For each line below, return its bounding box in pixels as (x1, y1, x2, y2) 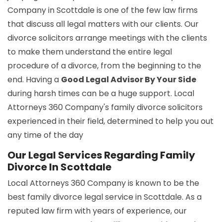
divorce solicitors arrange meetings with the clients (7, 32, 207, 44)
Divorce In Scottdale (7, 160, 111, 174)
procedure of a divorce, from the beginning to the (7, 60, 201, 72)
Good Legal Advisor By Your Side (61, 74, 196, 86)
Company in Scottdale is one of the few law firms (7, 4, 198, 16)
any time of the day (7, 129, 83, 141)
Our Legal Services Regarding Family (7, 148, 195, 163)
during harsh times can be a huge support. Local (7, 88, 194, 100)
